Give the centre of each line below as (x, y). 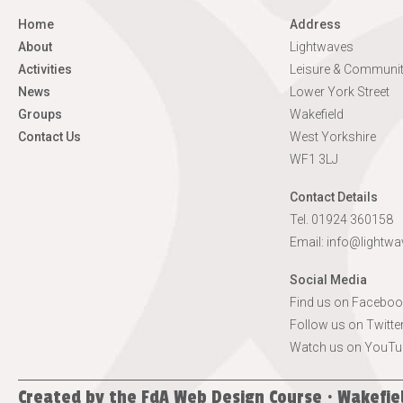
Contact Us (49, 137)
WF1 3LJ (314, 159)
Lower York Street (340, 92)
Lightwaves (322, 47)
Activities (45, 69)
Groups (40, 114)
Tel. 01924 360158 (341, 219)
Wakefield (317, 114)
